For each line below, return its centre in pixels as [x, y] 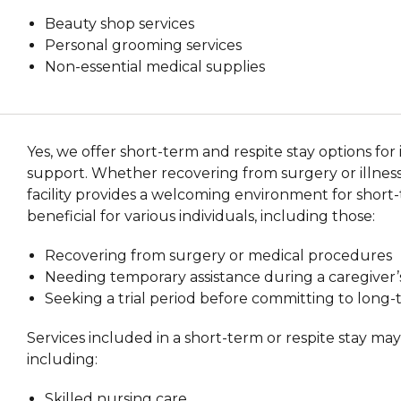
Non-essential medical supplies [155, 66]
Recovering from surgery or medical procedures [219, 255]
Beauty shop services [120, 23]
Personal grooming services [144, 45]
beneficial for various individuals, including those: [201, 216]
